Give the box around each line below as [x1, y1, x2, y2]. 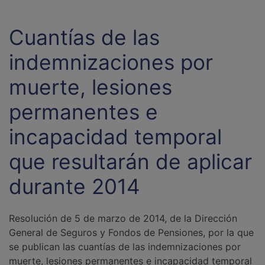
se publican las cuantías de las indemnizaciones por [9, 241, 241, 253]
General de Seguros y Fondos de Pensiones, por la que [9, 227, 254, 238]
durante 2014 [9, 174, 140, 199]
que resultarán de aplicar [9, 149, 252, 174]
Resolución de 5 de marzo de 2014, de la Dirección [9, 212, 237, 224]
